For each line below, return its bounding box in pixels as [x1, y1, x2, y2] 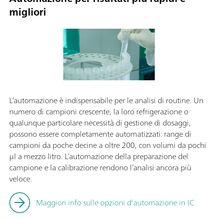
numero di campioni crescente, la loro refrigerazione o [9, 104, 188, 118]
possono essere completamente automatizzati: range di [9, 127, 191, 141]
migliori [9, 3, 46, 20]
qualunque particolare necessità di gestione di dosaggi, [9, 115, 191, 129]
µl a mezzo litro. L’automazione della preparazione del [9, 149, 188, 163]
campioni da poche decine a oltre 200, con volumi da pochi [9, 138, 206, 152]
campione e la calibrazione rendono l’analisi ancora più [9, 160, 191, 174]
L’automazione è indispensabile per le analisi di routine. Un [9, 93, 203, 107]
